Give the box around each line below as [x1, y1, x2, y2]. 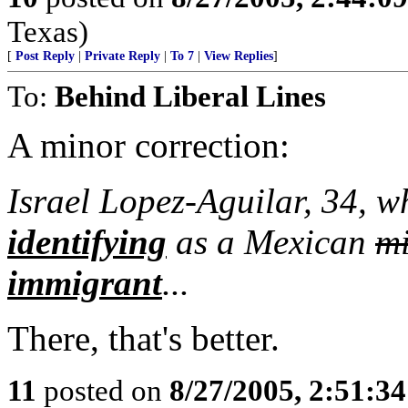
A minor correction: [7, 126, 290, 165]
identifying [7, 222, 167, 261]
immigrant [7, 263, 162, 302]
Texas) [7, 15, 88, 48]
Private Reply [85, 49, 160, 63]
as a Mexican [167, 222, 375, 261]
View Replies [204, 49, 273, 63]
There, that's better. [7, 319, 280, 358]
